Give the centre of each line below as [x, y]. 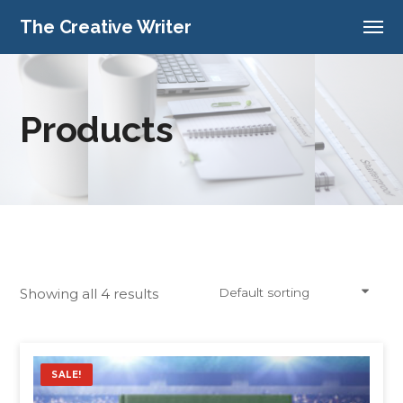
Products [97, 129]
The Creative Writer [106, 27]
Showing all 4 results [90, 294]
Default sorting [264, 292]
